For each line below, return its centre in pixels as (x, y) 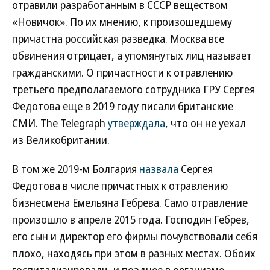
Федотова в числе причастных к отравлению (120, 186)
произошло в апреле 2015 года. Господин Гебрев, (131, 219)
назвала (159, 169)
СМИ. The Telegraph (60, 123)
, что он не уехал (206, 123)
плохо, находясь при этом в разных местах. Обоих (134, 253)
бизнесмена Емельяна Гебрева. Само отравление (130, 202)
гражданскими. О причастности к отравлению (122, 72)
